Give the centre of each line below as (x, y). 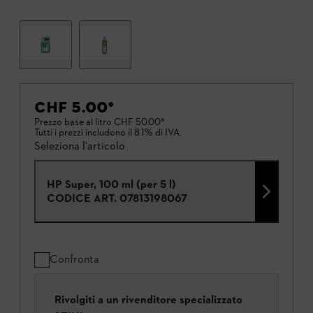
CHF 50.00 (137, 122)
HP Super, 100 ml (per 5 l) (111, 184)
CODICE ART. (82, 198)
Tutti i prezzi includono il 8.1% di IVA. (108, 133)
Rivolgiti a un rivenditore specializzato (148, 300)
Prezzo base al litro (73, 122)
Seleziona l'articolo (80, 146)
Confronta (74, 259)
